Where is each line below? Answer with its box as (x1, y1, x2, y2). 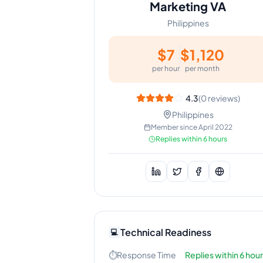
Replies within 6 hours (156, 134, 227, 143)
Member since (150, 123, 198, 131)
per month (184, 64, 220, 73)
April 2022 (198, 123, 232, 131)
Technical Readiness (120, 226, 211, 238)
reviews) (206, 93, 240, 103)
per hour (151, 64, 180, 73)
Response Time (117, 249, 176, 260)
